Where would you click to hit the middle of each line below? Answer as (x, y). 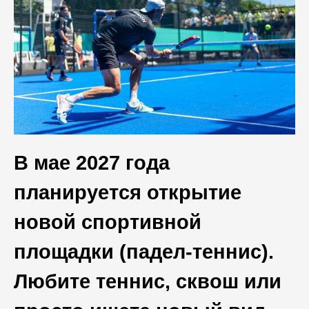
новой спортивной (108, 222)
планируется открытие (128, 193)
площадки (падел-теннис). (144, 252)
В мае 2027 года (92, 163)
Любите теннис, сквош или (148, 282)
